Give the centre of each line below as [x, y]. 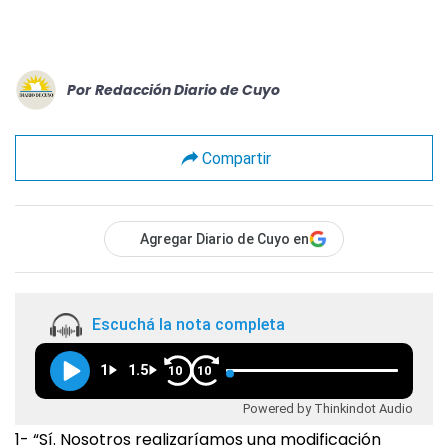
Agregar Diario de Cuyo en [224, 239]
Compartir [236, 158]
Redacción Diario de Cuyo [187, 89]
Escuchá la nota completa [188, 325]
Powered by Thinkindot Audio [328, 408]
